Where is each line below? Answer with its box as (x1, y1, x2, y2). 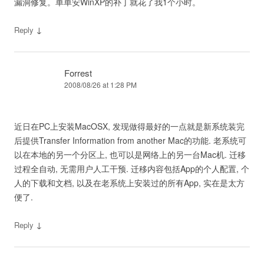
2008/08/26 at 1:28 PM (64, 79, 137, 90)
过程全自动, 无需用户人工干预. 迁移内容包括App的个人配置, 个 (14, 162, 249, 174)
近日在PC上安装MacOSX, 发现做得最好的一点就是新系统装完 (14, 120, 245, 132)
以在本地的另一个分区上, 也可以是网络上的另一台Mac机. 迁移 (14, 148, 246, 160)
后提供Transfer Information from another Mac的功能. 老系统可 (14, 134, 246, 146)
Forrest (64, 66, 92, 79)
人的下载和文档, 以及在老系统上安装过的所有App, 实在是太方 (14, 176, 245, 189)
